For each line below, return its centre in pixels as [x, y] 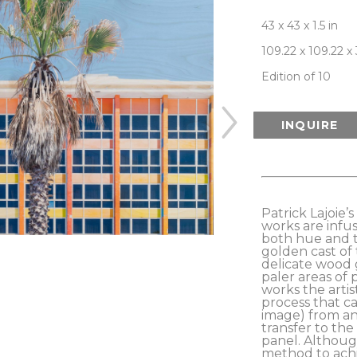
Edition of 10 [296, 76]
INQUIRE [310, 125]
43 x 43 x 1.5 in [299, 25]
